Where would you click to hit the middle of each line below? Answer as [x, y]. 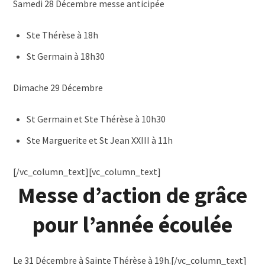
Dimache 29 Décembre [58, 88]
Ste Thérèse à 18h [63, 35]
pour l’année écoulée [132, 224]
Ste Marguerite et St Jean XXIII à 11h [100, 140]
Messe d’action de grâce [132, 195]
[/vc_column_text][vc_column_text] [87, 172]
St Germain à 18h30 [66, 56]
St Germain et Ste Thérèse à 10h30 [96, 119]
